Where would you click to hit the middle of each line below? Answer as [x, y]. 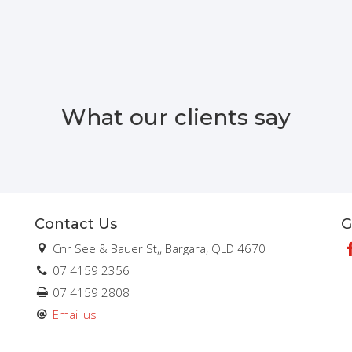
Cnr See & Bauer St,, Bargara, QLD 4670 [158, 248]
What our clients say [176, 117]
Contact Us [76, 224]
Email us [75, 314]
